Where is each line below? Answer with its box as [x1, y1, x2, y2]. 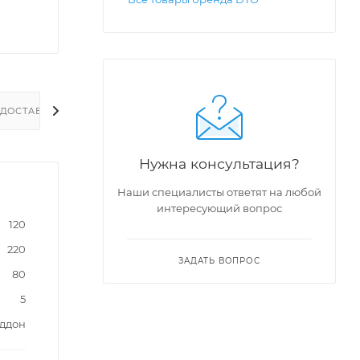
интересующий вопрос [157, 202, 282, 215]
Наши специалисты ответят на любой [117, 186, 321, 198]
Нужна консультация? [139, 155, 300, 172]
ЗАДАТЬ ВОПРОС [178, 256, 260, 266]
